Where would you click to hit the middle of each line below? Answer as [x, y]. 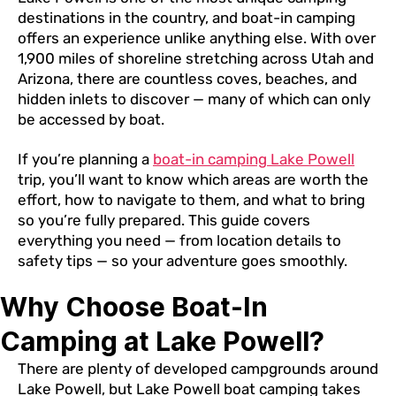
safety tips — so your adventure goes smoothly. [183, 260]
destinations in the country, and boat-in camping [187, 18]
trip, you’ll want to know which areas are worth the [193, 179]
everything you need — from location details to [179, 240]
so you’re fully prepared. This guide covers [164, 220]
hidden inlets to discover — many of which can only [194, 99]
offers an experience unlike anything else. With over [197, 38]
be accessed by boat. [91, 120]
